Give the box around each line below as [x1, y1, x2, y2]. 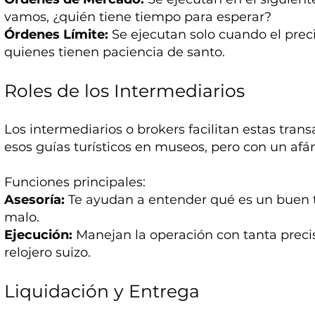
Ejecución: [4, 227, 73, 243]
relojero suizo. [4, 245, 91, 261]
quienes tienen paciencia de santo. [4, 44, 226, 60]
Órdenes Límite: [4, 27, 109, 43]
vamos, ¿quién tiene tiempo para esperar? [4, 9, 272, 25]
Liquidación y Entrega [4, 281, 200, 302]
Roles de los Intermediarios [4, 80, 245, 102]
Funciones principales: [4, 174, 146, 191]
